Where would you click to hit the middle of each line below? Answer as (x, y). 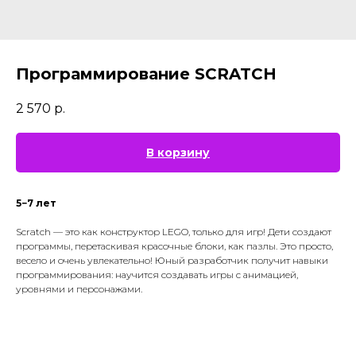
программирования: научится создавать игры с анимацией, (157, 275)
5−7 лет (36, 203)
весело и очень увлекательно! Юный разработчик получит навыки (172, 261)
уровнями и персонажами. (79, 289)
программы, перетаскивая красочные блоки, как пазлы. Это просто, (174, 246)
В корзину (178, 153)
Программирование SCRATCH (146, 74)
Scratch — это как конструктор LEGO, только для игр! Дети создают (174, 232)
